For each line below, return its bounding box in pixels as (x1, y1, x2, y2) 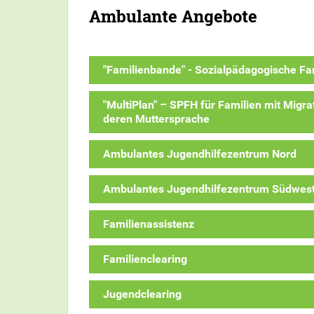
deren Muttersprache (103, 111, 210, 125)
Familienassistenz (103, 217, 194, 231)
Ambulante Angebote (89, 4, 257, 27)
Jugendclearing (103, 287, 182, 301)
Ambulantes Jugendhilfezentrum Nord (103, 146, 296, 161)
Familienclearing (103, 252, 187, 266)
